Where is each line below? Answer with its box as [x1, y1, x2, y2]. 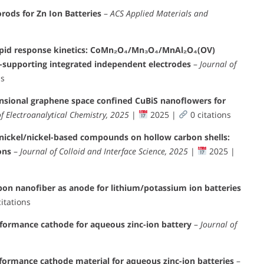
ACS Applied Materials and [110, 7, 208, 19]
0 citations [187, 108, 231, 120]
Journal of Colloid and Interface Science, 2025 [20, 145, 188, 157]
